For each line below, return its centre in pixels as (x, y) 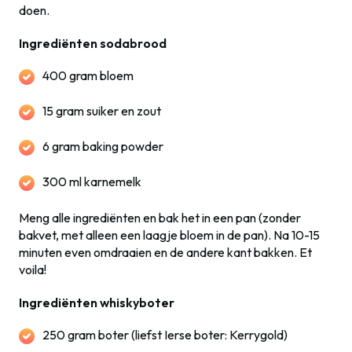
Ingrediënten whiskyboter (97, 302)
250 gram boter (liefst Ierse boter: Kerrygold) (165, 335)
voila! (33, 269)
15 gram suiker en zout (102, 111)
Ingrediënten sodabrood (93, 43)
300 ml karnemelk (92, 181)
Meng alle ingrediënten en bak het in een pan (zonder (160, 218)
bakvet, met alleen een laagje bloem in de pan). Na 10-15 (169, 235)
